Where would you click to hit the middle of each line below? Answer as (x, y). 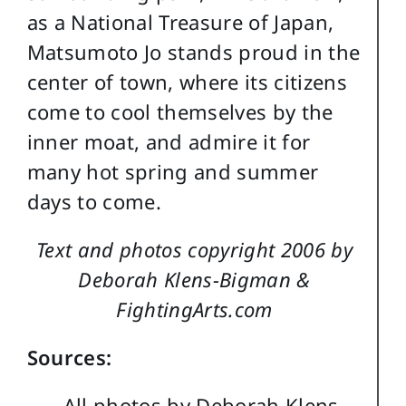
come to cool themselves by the (180, 112)
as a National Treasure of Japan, (180, 22)
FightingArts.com (194, 309)
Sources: (69, 358)
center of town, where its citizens (187, 82)
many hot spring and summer (173, 172)
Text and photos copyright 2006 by (194, 250)
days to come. (94, 202)
